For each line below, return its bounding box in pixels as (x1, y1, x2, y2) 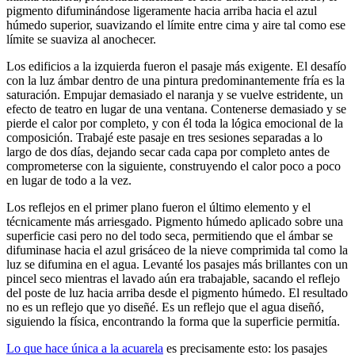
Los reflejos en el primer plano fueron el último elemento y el (6, 200, 311, 215)
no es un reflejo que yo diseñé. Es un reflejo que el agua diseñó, (6, 300, 324, 315)
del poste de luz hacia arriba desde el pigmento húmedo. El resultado (6, 286, 348, 300)
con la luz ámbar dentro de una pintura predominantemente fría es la (6, 74, 345, 88)
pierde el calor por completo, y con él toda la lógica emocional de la (6, 116, 343, 131)
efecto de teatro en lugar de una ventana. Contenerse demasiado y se (6, 102, 346, 116)
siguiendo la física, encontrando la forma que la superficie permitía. (6, 315, 340, 329)
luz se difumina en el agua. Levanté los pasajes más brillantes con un (6, 258, 348, 272)
